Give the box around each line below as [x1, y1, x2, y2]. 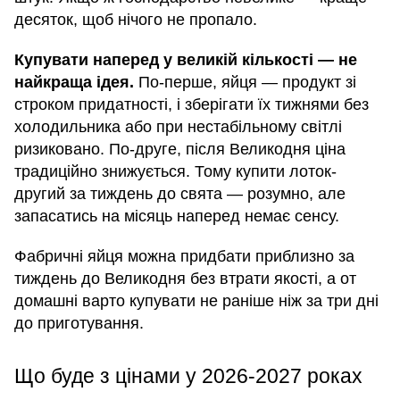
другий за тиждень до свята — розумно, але [14, 184, 346, 203]
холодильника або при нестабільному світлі [14, 117, 342, 136]
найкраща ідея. [14, 72, 134, 91]
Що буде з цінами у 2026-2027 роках [14, 363, 362, 387]
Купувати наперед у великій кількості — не [14, 50, 357, 69]
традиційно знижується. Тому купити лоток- [14, 162, 337, 180]
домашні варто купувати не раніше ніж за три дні [14, 291, 379, 310]
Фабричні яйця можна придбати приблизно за [14, 246, 354, 265]
